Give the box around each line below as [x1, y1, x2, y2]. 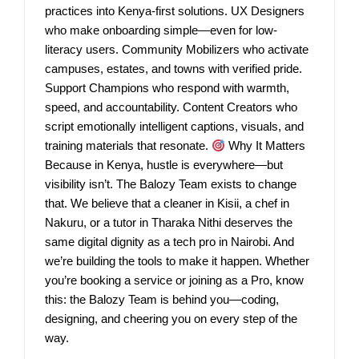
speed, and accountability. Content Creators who [45, 100, 297, 115]
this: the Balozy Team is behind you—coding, [45, 292, 279, 307]
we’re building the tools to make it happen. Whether [45, 254, 309, 268]
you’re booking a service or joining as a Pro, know [45, 273, 304, 288]
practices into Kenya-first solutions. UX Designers [45, 4, 305, 18]
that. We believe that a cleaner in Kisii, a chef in [45, 196, 289, 211]
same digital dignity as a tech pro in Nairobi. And [45, 235, 294, 249]
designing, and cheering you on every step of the [45, 312, 297, 326]
